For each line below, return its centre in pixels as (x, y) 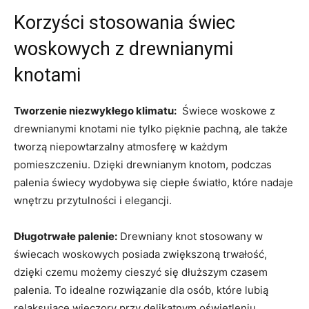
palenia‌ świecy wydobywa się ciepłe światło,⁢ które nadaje (153, 182)
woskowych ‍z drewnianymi (123, 49)
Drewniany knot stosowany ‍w (190, 236)
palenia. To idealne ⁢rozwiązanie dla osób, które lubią (141, 290)
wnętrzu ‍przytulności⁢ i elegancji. (93, 200)
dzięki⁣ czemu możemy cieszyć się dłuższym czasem (141, 272)
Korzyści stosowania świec (124, 22)
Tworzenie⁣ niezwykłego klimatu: (95, 110)
